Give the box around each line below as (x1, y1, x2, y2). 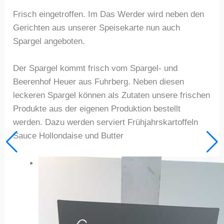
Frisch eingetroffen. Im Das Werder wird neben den (13, 9, 204, 19)
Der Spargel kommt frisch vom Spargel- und (13, 63, 178, 73)
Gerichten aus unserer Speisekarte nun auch (13, 23, 180, 33)
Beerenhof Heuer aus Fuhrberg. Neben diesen (13, 77, 184, 87)
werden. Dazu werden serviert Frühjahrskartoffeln (13, 117, 198, 127)
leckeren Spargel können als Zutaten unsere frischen (13, 90, 210, 100)
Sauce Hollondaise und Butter (13, 131, 124, 141)
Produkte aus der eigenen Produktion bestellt (13, 104, 181, 114)
